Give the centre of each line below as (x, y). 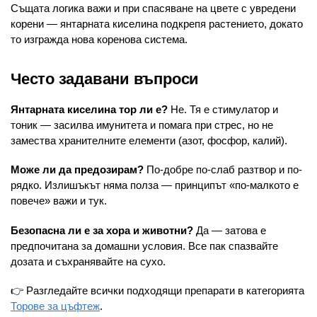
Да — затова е (230, 230)
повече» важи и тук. (59, 201)
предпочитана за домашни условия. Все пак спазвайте (144, 246)
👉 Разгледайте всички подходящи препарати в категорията (157, 291)
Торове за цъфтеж (55, 306)
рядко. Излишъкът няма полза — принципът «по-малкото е (155, 185)
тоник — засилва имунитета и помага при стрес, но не (142, 125)
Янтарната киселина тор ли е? (89, 109)
